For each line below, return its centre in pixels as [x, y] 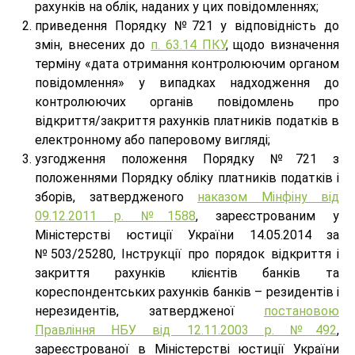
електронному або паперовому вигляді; [153, 140]
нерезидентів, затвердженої [149, 311]
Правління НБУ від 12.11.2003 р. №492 [186, 330]
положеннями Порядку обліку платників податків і [187, 178]
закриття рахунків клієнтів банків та [187, 273]
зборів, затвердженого [116, 197]
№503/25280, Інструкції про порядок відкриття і [187, 254]
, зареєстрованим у [268, 216]
